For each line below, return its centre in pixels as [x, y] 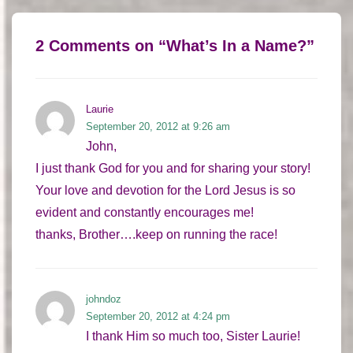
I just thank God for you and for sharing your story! [173, 168]
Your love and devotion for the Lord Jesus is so [165, 190]
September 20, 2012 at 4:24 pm [158, 316]
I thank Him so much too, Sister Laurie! [193, 336]
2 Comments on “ [101, 45]
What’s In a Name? [236, 45]
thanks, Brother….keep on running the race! [156, 234]
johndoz [104, 299]
